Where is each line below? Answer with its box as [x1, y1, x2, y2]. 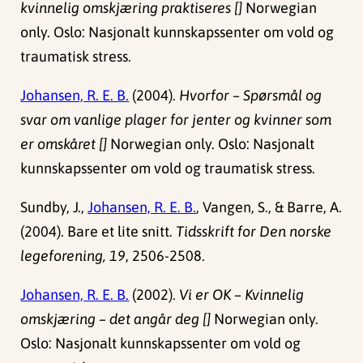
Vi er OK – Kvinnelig [179, 286, 305, 304]
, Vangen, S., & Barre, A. [196, 199, 343, 216]
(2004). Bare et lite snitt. [20, 223, 177, 241]
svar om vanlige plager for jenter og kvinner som [20, 111, 332, 129]
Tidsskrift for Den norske [176, 223, 332, 241]
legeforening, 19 [20, 247, 126, 265]
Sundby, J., [20, 199, 88, 216]
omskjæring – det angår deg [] [20, 310, 211, 328]
